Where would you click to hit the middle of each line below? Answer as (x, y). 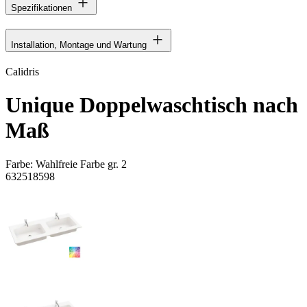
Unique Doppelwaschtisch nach (152, 105)
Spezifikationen (41, 8)
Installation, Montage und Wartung (79, 45)
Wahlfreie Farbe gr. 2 (81, 164)
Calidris (22, 71)
